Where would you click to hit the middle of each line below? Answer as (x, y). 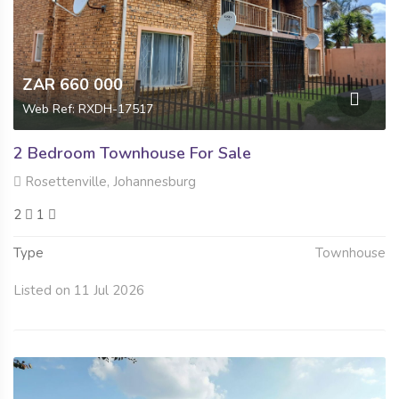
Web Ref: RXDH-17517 (88, 110)
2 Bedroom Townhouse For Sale (132, 154)
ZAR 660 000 (73, 85)
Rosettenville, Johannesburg (109, 182)
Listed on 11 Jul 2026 (79, 291)
